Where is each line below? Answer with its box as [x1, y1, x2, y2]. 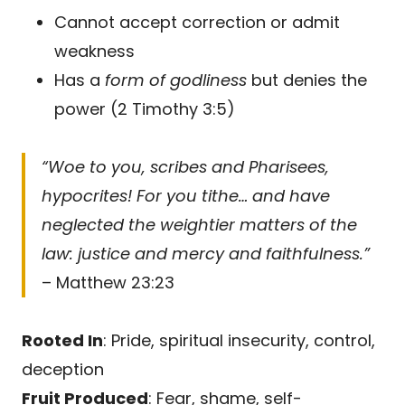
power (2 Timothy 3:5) [54, 97, 235, 120]
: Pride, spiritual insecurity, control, [103, 328, 375, 352]
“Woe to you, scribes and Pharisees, [42, 155, 329, 178]
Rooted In [22, 328, 103, 352]
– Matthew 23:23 [42, 270, 174, 294]
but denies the [247, 68, 367, 91]
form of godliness [105, 68, 247, 91]
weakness [54, 39, 135, 62]
